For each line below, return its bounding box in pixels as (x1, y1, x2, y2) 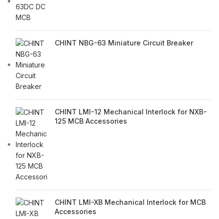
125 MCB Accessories (55, 117, 127, 126)
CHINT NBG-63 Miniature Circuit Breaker (55, 39, 193, 47)
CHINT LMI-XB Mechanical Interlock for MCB (55, 198, 206, 207)
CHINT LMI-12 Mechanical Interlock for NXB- (55, 108, 207, 116)
